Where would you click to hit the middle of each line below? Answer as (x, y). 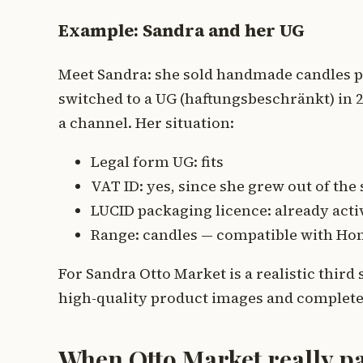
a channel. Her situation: (146, 123)
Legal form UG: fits (157, 162)
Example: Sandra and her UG (181, 31)
